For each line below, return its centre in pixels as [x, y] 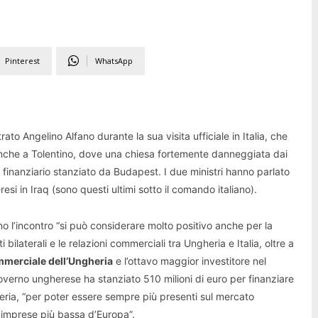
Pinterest [22, 60]
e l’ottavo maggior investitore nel [190, 261]
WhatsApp [114, 60]
